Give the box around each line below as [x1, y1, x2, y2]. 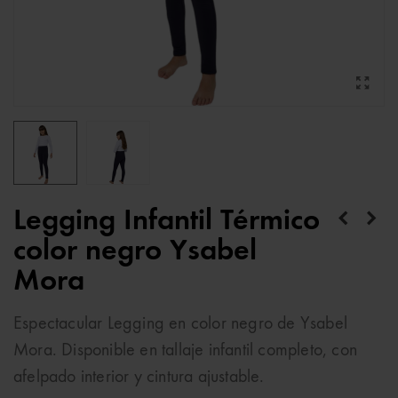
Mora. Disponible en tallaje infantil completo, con [13, 342, 358, 360]
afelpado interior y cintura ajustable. [13, 369, 269, 386]
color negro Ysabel [13, 236, 257, 267]
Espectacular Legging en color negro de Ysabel [13, 315, 348, 333]
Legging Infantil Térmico [13, 206, 320, 236]
